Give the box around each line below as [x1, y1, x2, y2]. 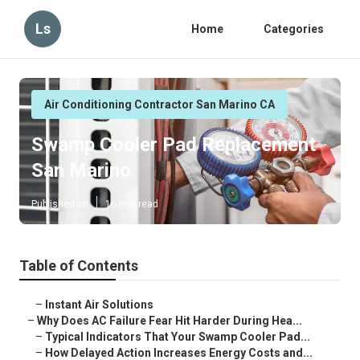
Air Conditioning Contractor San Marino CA [44, 98, 275, 111]
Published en [31, 198, 88, 211]
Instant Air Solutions [45, 298, 153, 312]
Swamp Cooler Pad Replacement [31, 133, 316, 157]
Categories [264, 22, 324, 35]
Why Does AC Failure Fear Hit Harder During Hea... [37, 314, 302, 328]
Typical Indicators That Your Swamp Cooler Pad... [45, 330, 310, 344]
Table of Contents [19, 257, 138, 275]
